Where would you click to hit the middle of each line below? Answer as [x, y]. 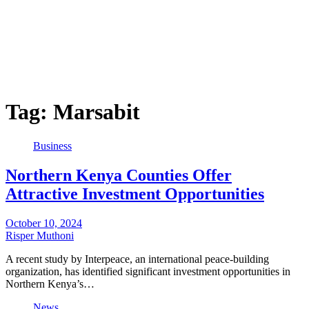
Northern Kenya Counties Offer [119, 175]
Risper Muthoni [40, 235]
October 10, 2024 [44, 223]
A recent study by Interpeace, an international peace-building [137, 259]
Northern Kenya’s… [50, 283]
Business [52, 146]
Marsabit [97, 112]
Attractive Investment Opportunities [135, 193]
